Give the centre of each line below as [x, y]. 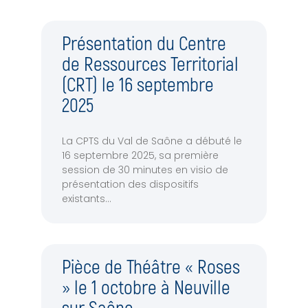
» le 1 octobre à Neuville [146, 289]
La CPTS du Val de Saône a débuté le [152, 141]
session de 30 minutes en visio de [145, 170]
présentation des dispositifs [130, 185]
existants [84, 199]
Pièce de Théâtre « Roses [151, 268]
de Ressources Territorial [150, 65]
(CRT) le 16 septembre [138, 86]
